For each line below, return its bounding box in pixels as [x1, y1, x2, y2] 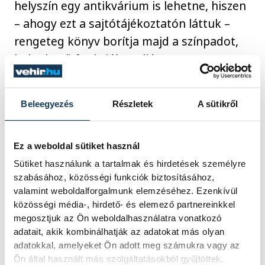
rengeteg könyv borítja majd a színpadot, [14, 33, 239, 50]
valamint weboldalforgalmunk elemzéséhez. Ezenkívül [13, 186, 238, 196]
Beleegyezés [21, 98, 74, 109]
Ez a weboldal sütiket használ [13, 140, 140, 151]
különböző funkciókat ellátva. [14, 51, 176, 67]
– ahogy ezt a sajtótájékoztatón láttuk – [14, 15, 231, 32]
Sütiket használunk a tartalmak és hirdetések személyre [13, 159, 246, 169]
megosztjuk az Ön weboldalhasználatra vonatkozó [13, 213, 222, 224]
